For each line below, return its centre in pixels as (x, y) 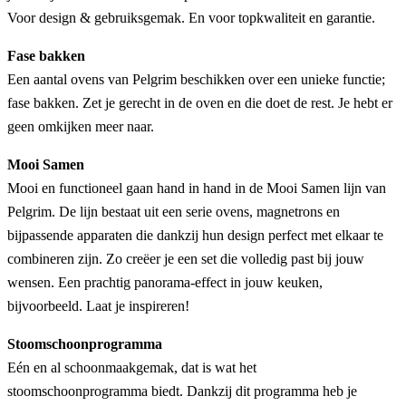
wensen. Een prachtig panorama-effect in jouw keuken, (165, 283)
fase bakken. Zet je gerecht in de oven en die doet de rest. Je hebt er (200, 103)
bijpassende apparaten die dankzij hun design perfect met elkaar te (195, 236)
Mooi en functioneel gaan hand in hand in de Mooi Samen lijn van (197, 188)
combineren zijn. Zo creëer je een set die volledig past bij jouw (186, 259)
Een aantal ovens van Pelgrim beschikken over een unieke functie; (196, 80)
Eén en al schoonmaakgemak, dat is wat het (132, 368)
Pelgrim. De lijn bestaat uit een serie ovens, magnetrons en (174, 212)
